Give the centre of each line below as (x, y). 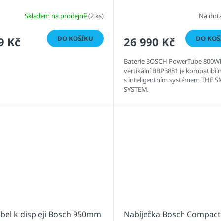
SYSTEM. (137, 90)
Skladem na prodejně (56, 16)
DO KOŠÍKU (75, 39)
